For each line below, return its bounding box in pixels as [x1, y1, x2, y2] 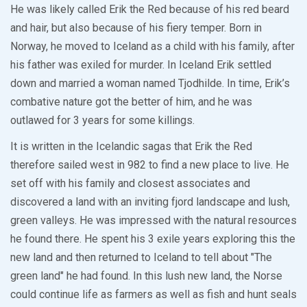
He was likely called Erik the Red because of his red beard [10, 3, 289, 16]
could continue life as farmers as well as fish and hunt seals [10, 288, 297, 302]
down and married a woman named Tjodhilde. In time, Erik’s [10, 77, 290, 90]
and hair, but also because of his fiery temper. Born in [10, 21, 262, 35]
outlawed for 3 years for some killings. [10, 114, 195, 127]
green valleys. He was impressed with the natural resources [10, 214, 297, 228]
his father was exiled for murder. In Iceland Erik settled [10, 58, 271, 72]
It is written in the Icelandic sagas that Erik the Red [10, 140, 252, 153]
